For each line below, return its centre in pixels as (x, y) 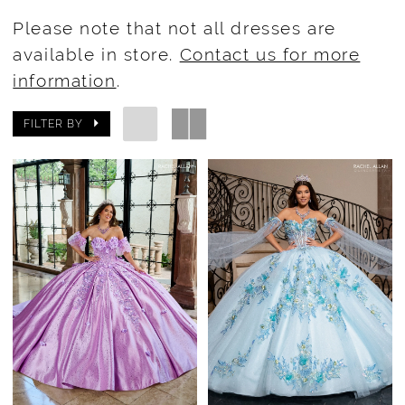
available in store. (96, 55)
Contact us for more (270, 55)
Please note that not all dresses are (174, 28)
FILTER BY (53, 123)
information (65, 81)
